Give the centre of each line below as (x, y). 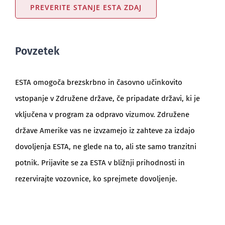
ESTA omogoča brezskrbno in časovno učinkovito (98, 82)
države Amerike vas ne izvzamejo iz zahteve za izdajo (105, 130)
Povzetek (37, 51)
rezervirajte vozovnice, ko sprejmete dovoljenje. (96, 179)
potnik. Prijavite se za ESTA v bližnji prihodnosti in (100, 162)
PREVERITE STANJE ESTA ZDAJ (86, 7)
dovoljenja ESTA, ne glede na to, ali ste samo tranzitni (105, 146)
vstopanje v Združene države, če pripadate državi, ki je (107, 98)
